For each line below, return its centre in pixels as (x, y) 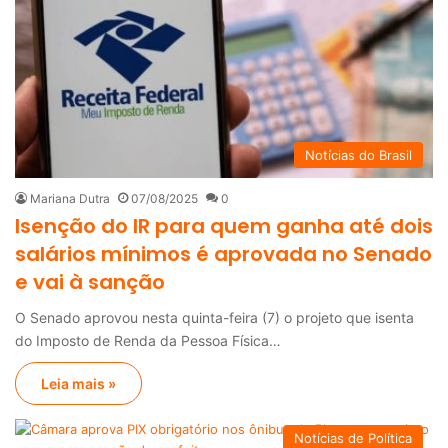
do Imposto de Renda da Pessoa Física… (148, 341)
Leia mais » (78, 384)
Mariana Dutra (70, 199)
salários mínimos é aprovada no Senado (223, 254)
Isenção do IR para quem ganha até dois (224, 226)
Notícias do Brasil (358, 155)
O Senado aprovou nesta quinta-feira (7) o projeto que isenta (214, 318)
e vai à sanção (90, 282)
